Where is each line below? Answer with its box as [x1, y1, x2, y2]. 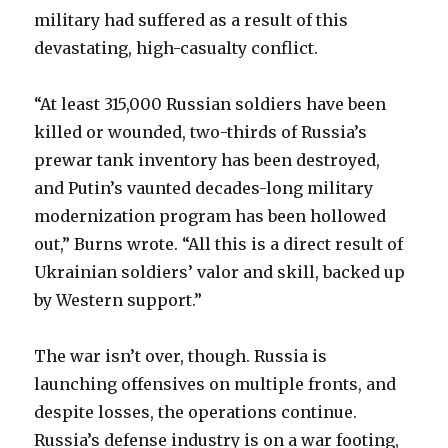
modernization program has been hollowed [34, 205, 387, 226]
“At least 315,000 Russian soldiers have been [34, 93, 387, 114]
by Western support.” [34, 289, 203, 310]
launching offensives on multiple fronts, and [34, 373, 397, 394]
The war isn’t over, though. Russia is [34, 345, 328, 366]
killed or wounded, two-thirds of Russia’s [34, 121, 368, 142]
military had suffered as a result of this [34, 9, 349, 30]
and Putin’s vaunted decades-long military [34, 177, 374, 198]
